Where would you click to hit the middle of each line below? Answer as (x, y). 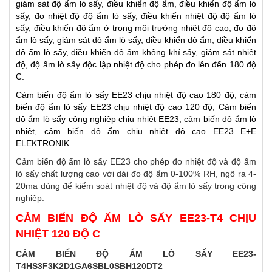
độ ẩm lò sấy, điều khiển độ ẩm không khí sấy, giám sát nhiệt (136, 53)
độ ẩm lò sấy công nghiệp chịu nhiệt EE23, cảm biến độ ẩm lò (136, 119)
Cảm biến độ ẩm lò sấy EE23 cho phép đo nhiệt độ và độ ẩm (136, 162)
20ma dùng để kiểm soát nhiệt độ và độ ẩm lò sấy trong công (136, 186)
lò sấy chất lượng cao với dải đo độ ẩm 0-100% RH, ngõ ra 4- (136, 174)
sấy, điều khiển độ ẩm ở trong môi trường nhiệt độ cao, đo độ (136, 28)
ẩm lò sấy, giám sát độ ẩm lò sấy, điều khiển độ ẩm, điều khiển (136, 40)
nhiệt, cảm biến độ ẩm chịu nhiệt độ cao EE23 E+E (136, 131)
